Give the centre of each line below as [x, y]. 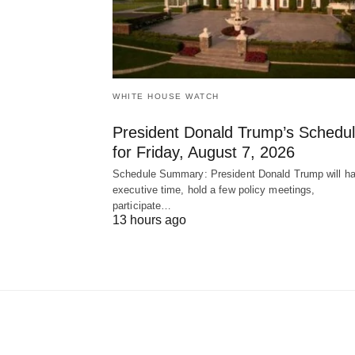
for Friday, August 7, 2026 [204, 152]
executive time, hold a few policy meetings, [214, 189]
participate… [142, 205]
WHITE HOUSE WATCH [166, 96]
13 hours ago [149, 219]
